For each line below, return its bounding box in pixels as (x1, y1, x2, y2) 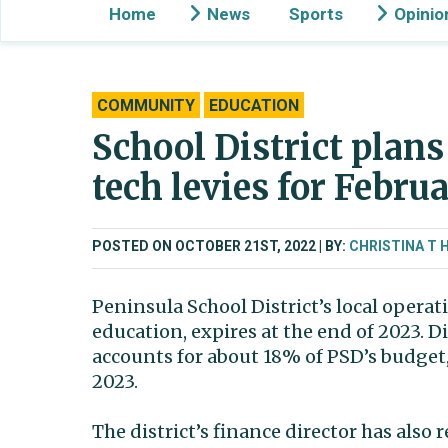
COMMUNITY (97, 96, 195, 115)
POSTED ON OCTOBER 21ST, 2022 (92, 238, 316, 254)
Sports (289, 4, 343, 24)
